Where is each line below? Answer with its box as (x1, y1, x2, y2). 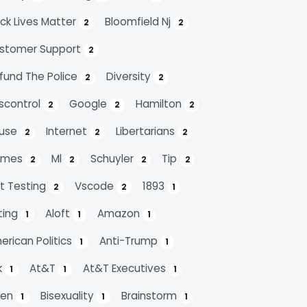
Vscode (74, 179, 116, 193)
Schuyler (90, 151, 136, 166)
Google (69, 97, 110, 111)
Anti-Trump (99, 234, 160, 248)
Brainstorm (121, 288, 180, 303)
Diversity (106, 69, 153, 84)
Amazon (97, 206, 143, 221)
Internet (45, 124, 90, 138)
